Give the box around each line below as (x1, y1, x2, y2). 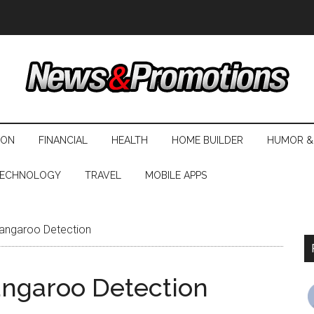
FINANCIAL (39, 135, 88, 146)
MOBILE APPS (145, 170, 207, 181)
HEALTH (111, 135, 148, 146)
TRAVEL (85, 170, 121, 181)
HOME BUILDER (172, 135, 243, 146)
